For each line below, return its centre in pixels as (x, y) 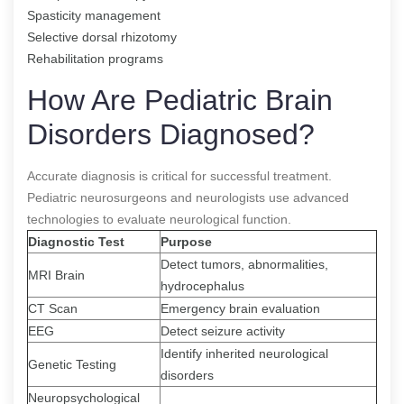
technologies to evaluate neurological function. (159, 219)
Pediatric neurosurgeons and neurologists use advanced (188, 197)
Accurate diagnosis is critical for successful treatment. (179, 175)
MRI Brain (56, 275)
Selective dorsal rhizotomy (102, 37)
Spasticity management (94, 15)
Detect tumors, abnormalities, (244, 264)
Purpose (186, 241)
